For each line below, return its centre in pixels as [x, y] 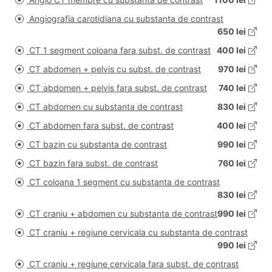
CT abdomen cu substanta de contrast [105, 107]
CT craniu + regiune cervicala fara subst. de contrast [133, 264]
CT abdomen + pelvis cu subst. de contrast [114, 69]
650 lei [232, 32]
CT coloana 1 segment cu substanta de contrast [123, 182]
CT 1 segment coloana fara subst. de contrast [119, 50]
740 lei [232, 88]
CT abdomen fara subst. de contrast [100, 126]
